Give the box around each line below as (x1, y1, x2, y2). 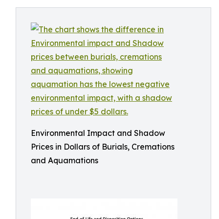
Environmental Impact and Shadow (31, 128, 165, 138)
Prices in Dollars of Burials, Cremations (31, 142, 175, 152)
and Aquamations (31, 155, 98, 165)
